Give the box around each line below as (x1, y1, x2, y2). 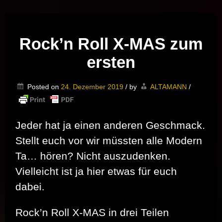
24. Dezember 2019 (61, 83, 123, 91)
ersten (87, 53, 135, 72)
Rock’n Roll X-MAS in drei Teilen (15, 207, 169, 219)
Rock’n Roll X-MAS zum (19, 35, 203, 54)
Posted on (27, 83, 61, 91)
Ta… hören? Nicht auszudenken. (15, 150, 170, 162)
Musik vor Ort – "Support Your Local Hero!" (10, 1, 212, 13)
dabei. (15, 181, 45, 193)
